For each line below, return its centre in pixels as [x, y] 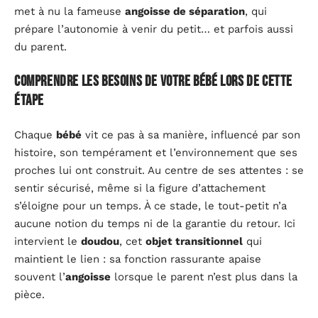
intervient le [48, 241]
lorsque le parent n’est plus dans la [204, 276]
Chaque [35, 135]
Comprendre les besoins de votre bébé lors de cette [154, 81]
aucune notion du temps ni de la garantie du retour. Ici [155, 223]
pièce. [29, 294]
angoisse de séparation [185, 11]
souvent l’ [40, 276]
